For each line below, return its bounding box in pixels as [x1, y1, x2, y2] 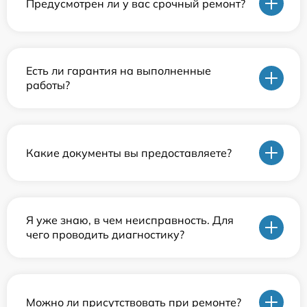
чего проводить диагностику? [26, 228, 184, 242]
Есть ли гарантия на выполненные [26, 64, 211, 78]
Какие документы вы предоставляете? [26, 145, 232, 160]
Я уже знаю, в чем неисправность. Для [26, 213, 234, 228]
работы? [26, 78, 70, 93]
